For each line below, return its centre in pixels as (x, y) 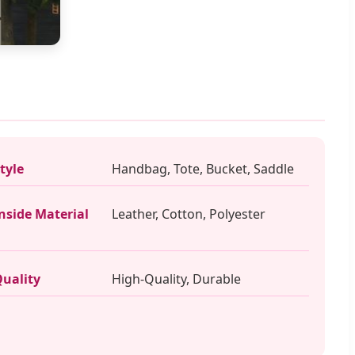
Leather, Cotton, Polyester (188, 214)
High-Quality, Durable (176, 279)
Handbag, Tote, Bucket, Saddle (202, 169)
